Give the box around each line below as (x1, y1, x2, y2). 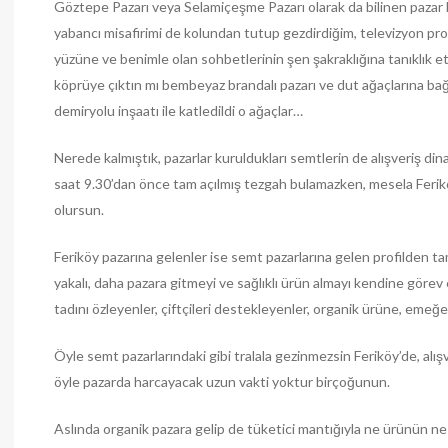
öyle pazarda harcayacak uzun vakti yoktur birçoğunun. (54, 373, 390, 390)
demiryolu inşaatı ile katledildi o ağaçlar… (54, 102, 303, 119)
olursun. (54, 201, 104, 218)
